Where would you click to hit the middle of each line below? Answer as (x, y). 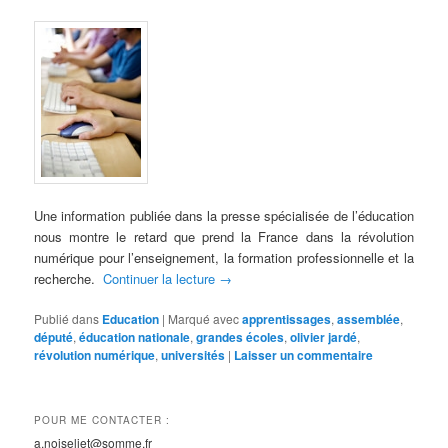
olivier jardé (324, 337)
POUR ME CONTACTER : (102, 419)
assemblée (369, 319)
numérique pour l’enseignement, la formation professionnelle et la (224, 258)
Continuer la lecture (161, 279)
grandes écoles (240, 337)
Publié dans (67, 319)
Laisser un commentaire (304, 355)
